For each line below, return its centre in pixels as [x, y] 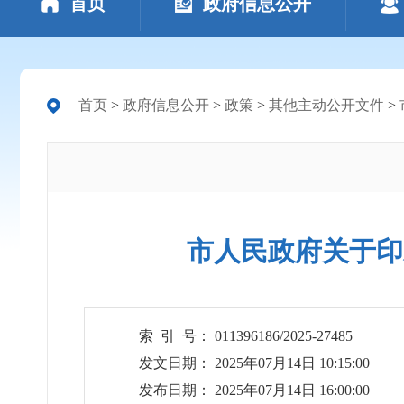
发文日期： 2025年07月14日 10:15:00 [254, 363]
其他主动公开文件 [326, 105]
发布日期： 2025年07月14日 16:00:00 [254, 390]
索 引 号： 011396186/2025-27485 [246, 336]
